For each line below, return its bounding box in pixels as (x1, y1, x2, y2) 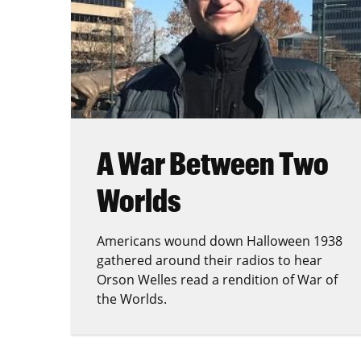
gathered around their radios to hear (97, 251, 322, 270)
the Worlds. (97, 290, 167, 309)
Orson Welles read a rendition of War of (97, 271, 338, 289)
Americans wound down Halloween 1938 (97, 232, 342, 251)
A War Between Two (97, 144, 329, 182)
